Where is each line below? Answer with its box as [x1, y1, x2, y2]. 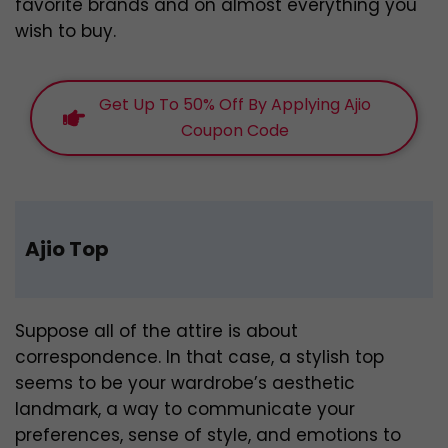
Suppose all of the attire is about [15, 319, 298, 344]
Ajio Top [25, 235, 109, 264]
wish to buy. [15, 19, 116, 44]
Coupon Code [181, 119, 289, 143]
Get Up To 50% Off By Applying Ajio [99, 93, 371, 117]
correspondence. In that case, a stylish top [15, 345, 384, 370]
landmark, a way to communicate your [15, 397, 355, 422]
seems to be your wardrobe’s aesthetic [15, 371, 355, 396]
